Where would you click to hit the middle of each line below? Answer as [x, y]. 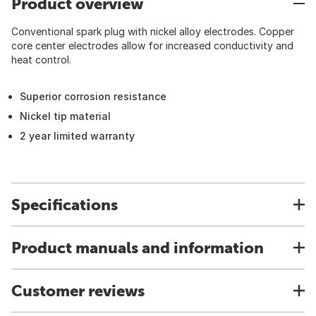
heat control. [41, 60]
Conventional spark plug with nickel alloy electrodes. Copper [153, 31]
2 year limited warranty [77, 136]
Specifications [65, 205]
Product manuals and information [138, 248]
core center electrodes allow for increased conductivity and [152, 45]
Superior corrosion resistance [93, 96]
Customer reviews [78, 291]
